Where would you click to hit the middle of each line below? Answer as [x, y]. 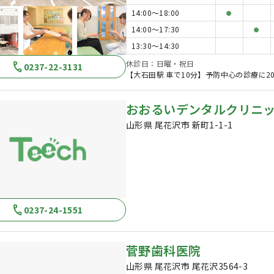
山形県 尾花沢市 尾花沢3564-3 [187, 266]
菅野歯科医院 [164, 250]
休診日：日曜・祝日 [160, 63]
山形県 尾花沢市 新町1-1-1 [180, 125]
